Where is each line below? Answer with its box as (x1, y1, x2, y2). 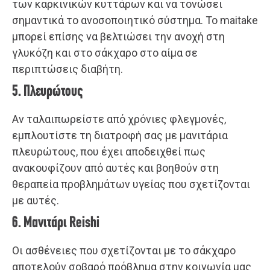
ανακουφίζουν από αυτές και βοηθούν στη (12, 161, 219, 174)
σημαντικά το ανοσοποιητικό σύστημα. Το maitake (12, 13, 258, 27)
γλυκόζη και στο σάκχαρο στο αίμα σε (12, 46, 198, 59)
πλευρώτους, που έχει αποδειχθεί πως (12, 145, 206, 158)
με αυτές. (12, 193, 59, 207)
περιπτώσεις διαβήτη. (12, 62, 123, 75)
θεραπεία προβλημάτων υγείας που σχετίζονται (12, 177, 250, 190)
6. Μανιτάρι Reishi (12, 215, 99, 231)
